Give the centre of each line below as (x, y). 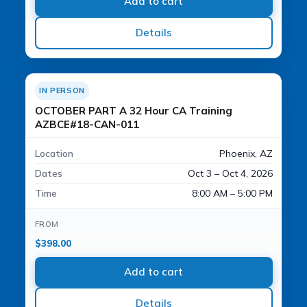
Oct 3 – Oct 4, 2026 (230, 173)
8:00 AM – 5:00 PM (232, 193)
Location (54, 153)
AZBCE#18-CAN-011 (87, 124)
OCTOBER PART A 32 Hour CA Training (133, 111)
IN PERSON (62, 90)
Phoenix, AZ (246, 153)
